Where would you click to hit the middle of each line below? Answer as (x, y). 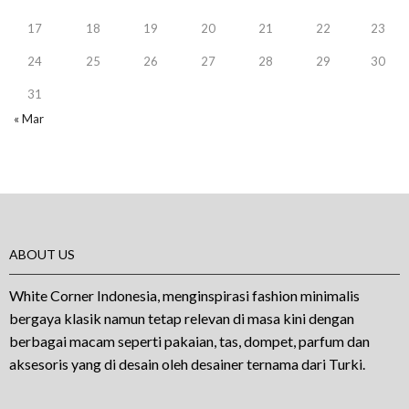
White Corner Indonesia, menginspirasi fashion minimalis (184, 296)
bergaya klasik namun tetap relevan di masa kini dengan (182, 319)
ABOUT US (42, 255)
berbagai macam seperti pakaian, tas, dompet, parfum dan (189, 341)
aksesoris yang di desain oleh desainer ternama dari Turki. (187, 364)
